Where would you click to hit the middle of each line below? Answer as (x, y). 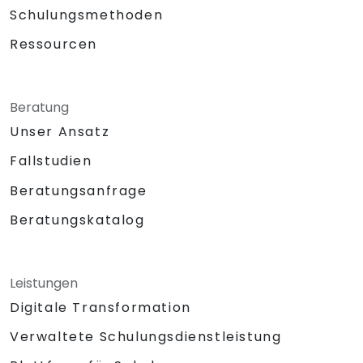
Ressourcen (53, 45)
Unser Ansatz (60, 132)
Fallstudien (51, 161)
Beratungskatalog (77, 220)
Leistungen (44, 283)
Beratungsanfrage (79, 190)
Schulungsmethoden (87, 15)
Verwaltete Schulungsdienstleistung (146, 336)
